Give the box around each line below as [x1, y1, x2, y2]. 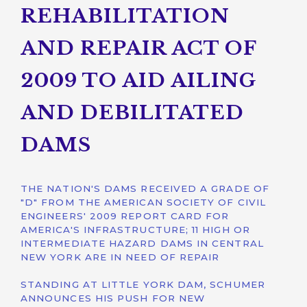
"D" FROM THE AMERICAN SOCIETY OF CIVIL [21, 197, 267, 208]
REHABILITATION [21, 4, 230, 28]
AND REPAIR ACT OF [21, 36, 256, 60]
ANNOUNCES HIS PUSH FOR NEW [21, 293, 206, 304]
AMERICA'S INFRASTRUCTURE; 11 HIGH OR [21, 224, 250, 235]
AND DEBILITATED [21, 101, 244, 125]
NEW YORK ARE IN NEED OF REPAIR [21, 251, 220, 262]
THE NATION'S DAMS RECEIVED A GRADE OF [21, 183, 269, 194]
